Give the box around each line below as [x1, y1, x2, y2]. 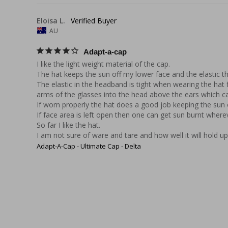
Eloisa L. [37, 15, 65, 25]
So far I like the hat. [37, 120, 100, 130]
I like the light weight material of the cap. [37, 59, 170, 69]
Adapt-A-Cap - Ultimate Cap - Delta [37, 141, 141, 151]
